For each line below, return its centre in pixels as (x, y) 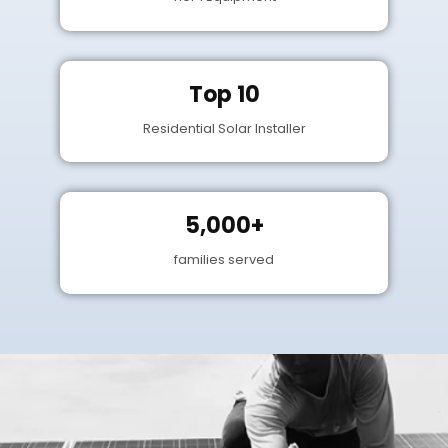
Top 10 (224, 94)
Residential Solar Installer (224, 128)
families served (224, 260)
